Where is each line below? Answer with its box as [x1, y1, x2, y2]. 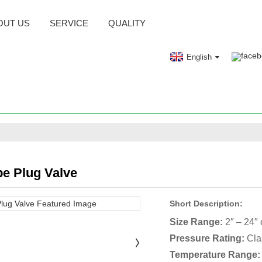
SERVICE [50, 18, 88, 28]
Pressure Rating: [169, 233, 244, 243]
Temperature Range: [169, 250, 260, 260]
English [187, 52, 212, 61]
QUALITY [108, 18, 146, 28]
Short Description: [169, 199, 243, 208]
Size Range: [169, 217, 223, 227]
